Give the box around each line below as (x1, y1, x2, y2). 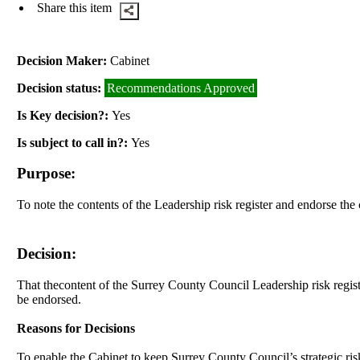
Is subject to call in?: (17, 135, 132, 149)
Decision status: (17, 80, 105, 95)
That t (17, 277, 47, 292)
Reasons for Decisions (17, 321, 136, 335)
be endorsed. (17, 292, 82, 306)
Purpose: (17, 165, 76, 182)
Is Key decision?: (17, 108, 112, 122)
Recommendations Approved (107, 80, 256, 95)
